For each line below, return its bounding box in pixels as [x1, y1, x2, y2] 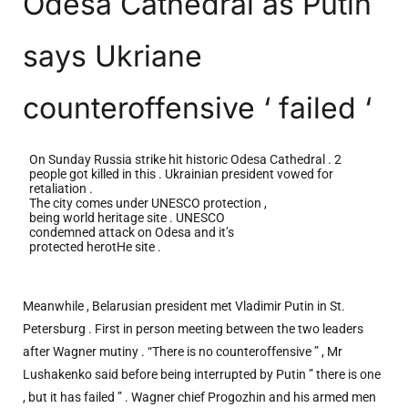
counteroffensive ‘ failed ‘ [23, 90, 372, 127]
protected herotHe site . [28, 240, 161, 255]
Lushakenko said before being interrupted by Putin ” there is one [23, 367, 381, 382]
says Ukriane [23, 38, 202, 75]
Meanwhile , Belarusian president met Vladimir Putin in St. [23, 299, 345, 314]
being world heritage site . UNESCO [28, 210, 225, 226]
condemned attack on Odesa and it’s [28, 225, 234, 240]
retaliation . [28, 181, 93, 197]
